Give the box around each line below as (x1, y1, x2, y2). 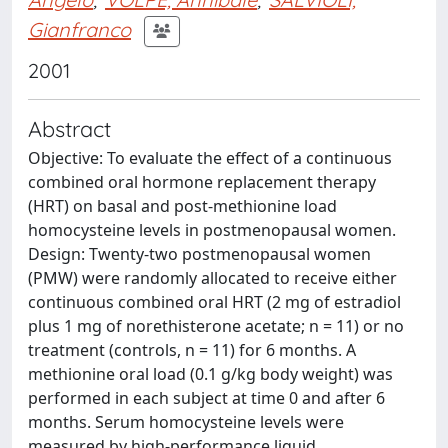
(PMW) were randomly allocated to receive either (28, 267, 397, 289)
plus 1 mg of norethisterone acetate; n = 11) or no (28, 315, 404, 337)
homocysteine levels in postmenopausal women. (28, 219, 396, 241)
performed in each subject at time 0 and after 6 (28, 387, 385, 409)
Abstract (28, 115, 111, 142)
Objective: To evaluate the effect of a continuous (28, 147, 392, 169)
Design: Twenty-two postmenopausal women (28, 243, 371, 265)
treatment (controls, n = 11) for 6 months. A (28, 339, 356, 361)
